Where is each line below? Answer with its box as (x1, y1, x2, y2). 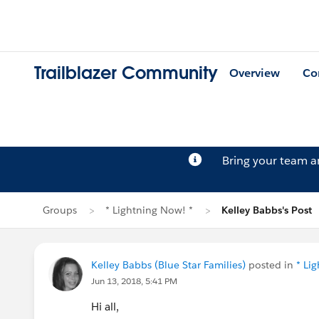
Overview (229, 66, 280, 81)
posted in (246, 258, 296, 271)
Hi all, (91, 300, 122, 313)
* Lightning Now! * (105, 204, 193, 216)
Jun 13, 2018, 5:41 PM (91, 275, 177, 287)
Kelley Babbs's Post (221, 204, 312, 216)
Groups (43, 204, 77, 216)
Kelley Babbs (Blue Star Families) (91, 258, 246, 271)
